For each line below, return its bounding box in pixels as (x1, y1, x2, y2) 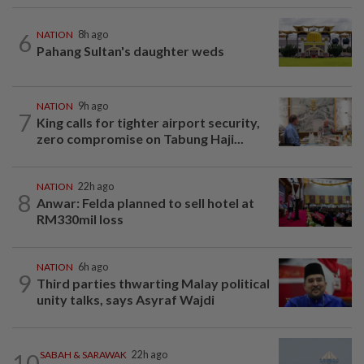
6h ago (78, 261, 108, 274)
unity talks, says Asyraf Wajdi (37, 292, 214, 308)
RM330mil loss (37, 211, 126, 227)
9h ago (78, 100, 108, 113)
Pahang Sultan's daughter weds (37, 43, 224, 59)
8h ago (78, 28, 108, 41)
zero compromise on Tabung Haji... (37, 131, 244, 147)
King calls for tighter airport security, (37, 115, 260, 131)
